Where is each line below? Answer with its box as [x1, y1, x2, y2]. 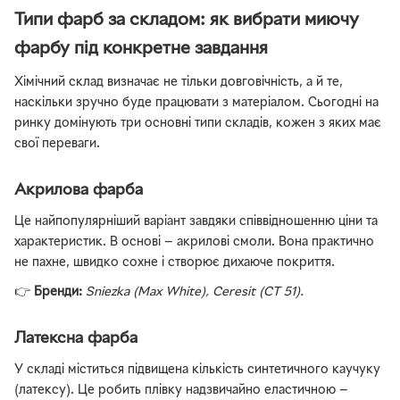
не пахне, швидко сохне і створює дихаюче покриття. [14, 257, 335, 270]
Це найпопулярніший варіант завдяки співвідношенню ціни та [14, 216, 378, 229]
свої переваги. [14, 138, 100, 151]
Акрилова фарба [14, 183, 143, 199]
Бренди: [34, 286, 82, 298]
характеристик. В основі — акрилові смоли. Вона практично [14, 237, 374, 249]
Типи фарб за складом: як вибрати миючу [14, 12, 359, 29]
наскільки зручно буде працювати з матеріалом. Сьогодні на [14, 97, 379, 110]
